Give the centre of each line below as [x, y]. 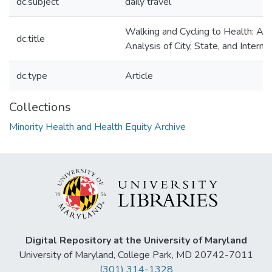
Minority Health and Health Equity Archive [97, 127]
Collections [40, 107]
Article [139, 76]
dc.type [32, 76]
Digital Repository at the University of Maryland [136, 240]
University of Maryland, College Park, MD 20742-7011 [136, 255]
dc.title [31, 39]
